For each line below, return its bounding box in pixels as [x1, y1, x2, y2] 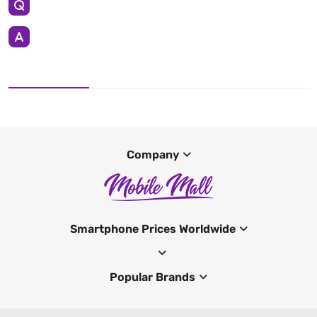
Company [126, 148, 179, 162]
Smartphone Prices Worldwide [69, 222, 236, 236]
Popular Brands [110, 270, 195, 284]
